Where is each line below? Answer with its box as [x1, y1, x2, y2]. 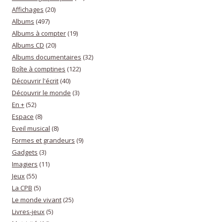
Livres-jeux [12, 207, 45, 217]
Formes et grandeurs [12, 136, 75, 145]
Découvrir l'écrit [12, 76, 58, 86]
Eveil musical [12, 124, 50, 133]
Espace [12, 112, 34, 121]
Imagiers [12, 160, 38, 169]
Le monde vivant [12, 195, 61, 205]
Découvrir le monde [12, 88, 71, 98]
